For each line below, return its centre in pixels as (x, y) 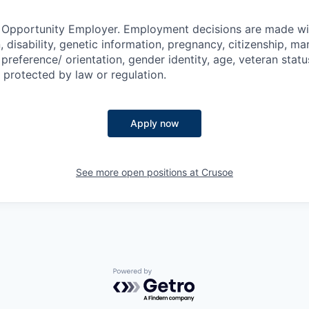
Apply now (154, 123)
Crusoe (217, 172)
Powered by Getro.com (173, 275)
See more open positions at (139, 172)
